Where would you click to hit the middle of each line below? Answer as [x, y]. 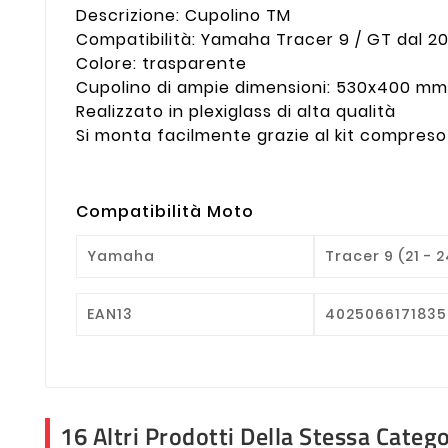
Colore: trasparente [161, 64]
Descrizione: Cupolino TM [183, 16]
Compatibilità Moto [165, 211]
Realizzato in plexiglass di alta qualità [236, 112]
